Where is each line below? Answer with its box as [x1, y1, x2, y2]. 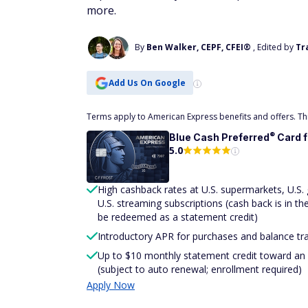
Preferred [221, 131, 269, 143]
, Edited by [253, 41, 296, 53]
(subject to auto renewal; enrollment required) [98, 262, 302, 276]
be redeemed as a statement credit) [98, 210, 258, 223]
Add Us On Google [108, 76, 186, 89]
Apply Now [87, 278, 135, 291]
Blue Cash [169, 131, 221, 143]
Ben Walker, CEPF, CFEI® [146, 41, 251, 53]
